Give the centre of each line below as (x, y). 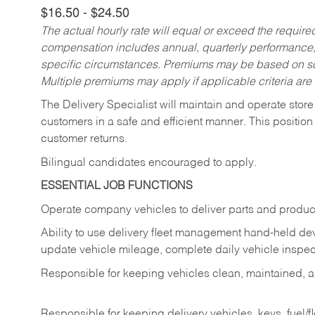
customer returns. (84, 140)
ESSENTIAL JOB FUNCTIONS (117, 187)
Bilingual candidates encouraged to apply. (149, 163)
